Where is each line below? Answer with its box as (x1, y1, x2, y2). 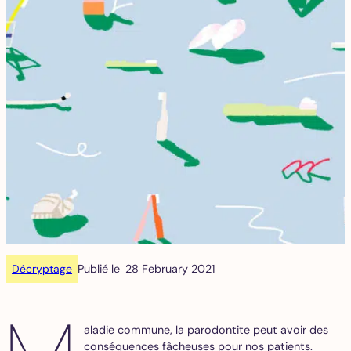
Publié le (78, 261, 121, 276)
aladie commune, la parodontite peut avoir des (84, 323, 329, 338)
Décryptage (12, 261, 73, 276)
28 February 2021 (125, 261, 215, 276)
